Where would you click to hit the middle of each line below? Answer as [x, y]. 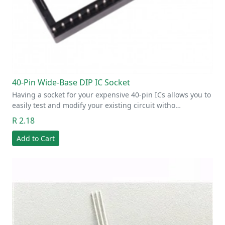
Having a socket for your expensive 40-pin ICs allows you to [111, 94]
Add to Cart [36, 138]
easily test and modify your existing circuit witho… [96, 105]
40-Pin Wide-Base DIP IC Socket [71, 82]
